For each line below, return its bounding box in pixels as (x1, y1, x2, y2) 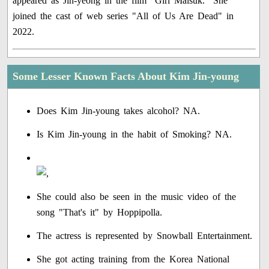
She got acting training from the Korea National (37, 253, 230, 264)
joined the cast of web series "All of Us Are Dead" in (13, 10, 234, 21)
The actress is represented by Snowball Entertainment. (37, 230, 253, 241)
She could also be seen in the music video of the (37, 191, 237, 202)
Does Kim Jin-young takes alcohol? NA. (37, 105, 201, 116)
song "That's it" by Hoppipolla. (37, 207, 163, 217)
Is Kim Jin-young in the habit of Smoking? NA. (37, 128, 232, 139)
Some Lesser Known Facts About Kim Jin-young (13, 70, 240, 82)
